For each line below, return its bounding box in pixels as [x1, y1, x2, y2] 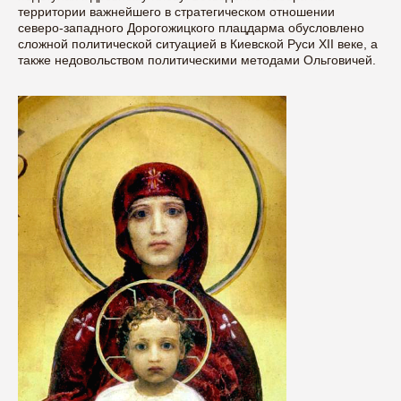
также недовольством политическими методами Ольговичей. [18, 53, 376, 68]
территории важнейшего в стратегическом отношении [18, 4, 335, 20]
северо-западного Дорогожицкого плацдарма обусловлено [18, 21, 364, 36]
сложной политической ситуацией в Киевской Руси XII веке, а [18, 37, 378, 52]
